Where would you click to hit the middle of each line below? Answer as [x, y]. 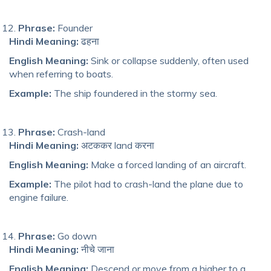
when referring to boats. [61, 73]
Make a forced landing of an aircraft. [167, 164]
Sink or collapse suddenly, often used [168, 60]
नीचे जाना [96, 249]
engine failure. [39, 197]
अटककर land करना [116, 145]
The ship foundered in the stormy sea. [134, 93]
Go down [76, 236]
